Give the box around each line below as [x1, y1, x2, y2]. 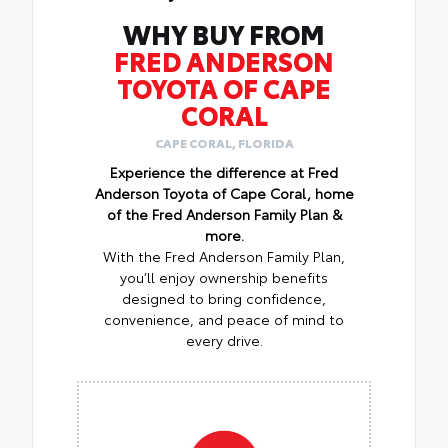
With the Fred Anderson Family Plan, [103, 245, 345, 266]
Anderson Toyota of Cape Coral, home [94, 182, 354, 203]
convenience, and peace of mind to [104, 308, 344, 329]
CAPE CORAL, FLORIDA [154, 133, 294, 151]
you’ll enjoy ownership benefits [120, 266, 328, 287]
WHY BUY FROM [123, 14, 325, 52]
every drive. [185, 329, 263, 350]
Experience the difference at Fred [110, 161, 338, 182]
